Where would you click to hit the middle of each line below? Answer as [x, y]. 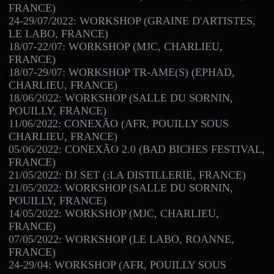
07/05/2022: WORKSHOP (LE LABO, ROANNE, [121, 239]
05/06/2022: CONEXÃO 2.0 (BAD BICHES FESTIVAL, [137, 149]
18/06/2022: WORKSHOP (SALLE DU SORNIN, [121, 98]
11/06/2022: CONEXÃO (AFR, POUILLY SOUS [119, 123]
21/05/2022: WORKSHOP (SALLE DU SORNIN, [121, 187]
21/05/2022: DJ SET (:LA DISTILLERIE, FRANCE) [127, 175]
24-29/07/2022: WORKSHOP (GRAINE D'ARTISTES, [132, 20]
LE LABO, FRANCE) [58, 33]
